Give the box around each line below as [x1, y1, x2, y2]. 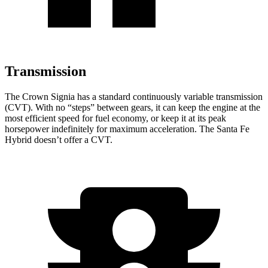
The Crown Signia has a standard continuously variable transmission [5, 91, 263, 102]
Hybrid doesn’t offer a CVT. [5, 134, 112, 145]
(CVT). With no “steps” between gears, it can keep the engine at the [5, 102, 260, 112]
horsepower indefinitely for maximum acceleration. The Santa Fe [5, 123, 249, 134]
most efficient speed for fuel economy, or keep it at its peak [5, 112, 226, 123]
